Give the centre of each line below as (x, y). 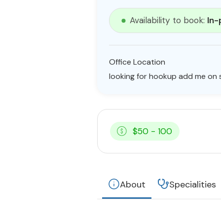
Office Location (137, 62)
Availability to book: (168, 20)
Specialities (193, 184)
